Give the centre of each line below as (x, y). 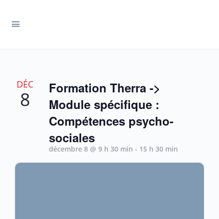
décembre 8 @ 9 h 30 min (91, 149)
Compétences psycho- (111, 121)
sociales (72, 137)
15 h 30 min (159, 149)
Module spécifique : (104, 104)
